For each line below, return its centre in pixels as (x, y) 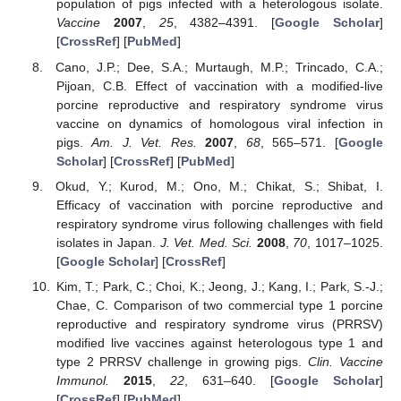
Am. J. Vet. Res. (144, 142)
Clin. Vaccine (346, 361)
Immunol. (82, 380)
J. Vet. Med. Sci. (206, 242)
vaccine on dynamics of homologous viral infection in (219, 123)
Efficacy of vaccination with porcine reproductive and (219, 205)
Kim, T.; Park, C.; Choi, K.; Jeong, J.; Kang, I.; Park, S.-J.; (219, 286)
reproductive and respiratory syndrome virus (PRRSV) (219, 324)
